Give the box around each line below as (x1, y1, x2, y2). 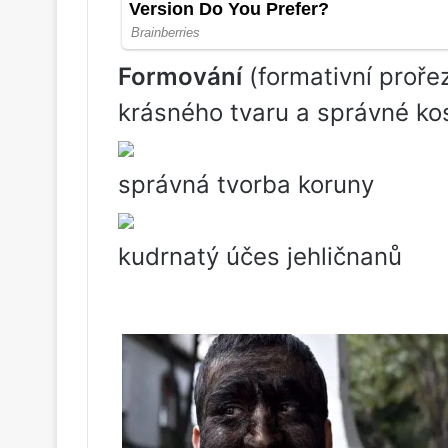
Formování (118, 61, 242, 91)
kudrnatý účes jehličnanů (118, 241, 402, 271)
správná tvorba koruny (118, 169, 374, 199)
